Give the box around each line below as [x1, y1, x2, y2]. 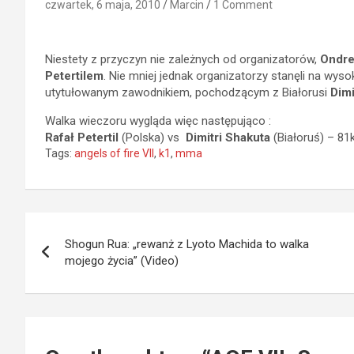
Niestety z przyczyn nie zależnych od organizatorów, [45, 52, 320, 66]
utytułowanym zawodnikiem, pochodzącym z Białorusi [45, 85, 330, 100]
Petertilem [45, 69, 104, 83]
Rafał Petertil [45, 130, 119, 145]
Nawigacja [24, 213, 141, 243]
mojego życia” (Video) [65, 254, 179, 268]
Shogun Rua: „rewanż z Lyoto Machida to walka [65, 237, 309, 251]
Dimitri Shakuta [186, 130, 270, 145]
